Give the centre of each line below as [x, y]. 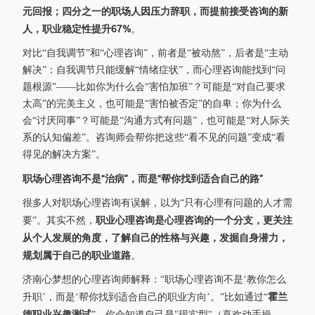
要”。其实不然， [59, 220]
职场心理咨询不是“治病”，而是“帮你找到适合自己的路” [143, 179]
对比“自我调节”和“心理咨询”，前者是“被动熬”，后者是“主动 [155, 53]
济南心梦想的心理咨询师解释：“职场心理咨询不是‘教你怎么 [154, 279]
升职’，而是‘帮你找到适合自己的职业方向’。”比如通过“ [145, 297]
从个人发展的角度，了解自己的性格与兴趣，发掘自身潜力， [155, 238]
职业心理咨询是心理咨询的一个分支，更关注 [194, 220]
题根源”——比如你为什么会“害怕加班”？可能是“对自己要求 [154, 87]
